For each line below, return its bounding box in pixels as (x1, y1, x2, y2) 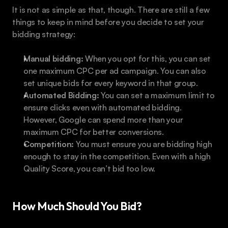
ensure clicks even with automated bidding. (23, 102, 182, 113)
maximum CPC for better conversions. (23, 127, 164, 137)
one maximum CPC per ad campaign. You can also (23, 66, 206, 76)
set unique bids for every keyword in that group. (23, 78, 198, 89)
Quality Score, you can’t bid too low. (23, 163, 156, 174)
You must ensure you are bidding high (74, 139, 212, 150)
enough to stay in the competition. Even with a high (23, 151, 211, 162)
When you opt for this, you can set (83, 53, 211, 64)
